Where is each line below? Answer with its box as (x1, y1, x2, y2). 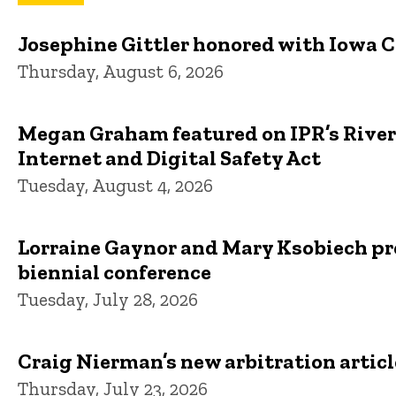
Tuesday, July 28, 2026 (18, 287, 198, 310)
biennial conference (18, 258, 211, 285)
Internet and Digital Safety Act (18, 144, 321, 171)
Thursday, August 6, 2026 (18, 59, 224, 82)
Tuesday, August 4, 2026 (18, 173, 213, 196)
